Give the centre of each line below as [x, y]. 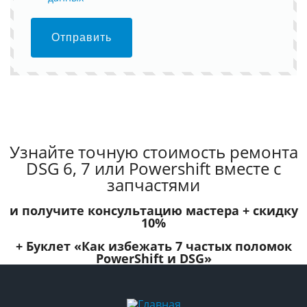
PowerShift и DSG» [153, 258]
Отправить [82, 37]
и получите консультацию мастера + [131, 210]
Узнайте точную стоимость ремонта [153, 151]
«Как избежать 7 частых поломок [183, 246]
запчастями [153, 184]
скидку [275, 210]
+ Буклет [45, 246]
